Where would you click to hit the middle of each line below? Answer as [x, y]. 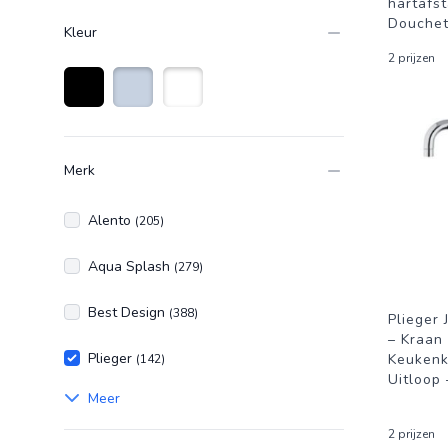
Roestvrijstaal [156, 120]
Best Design [128, 312]
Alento [111, 220]
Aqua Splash [131, 266]
